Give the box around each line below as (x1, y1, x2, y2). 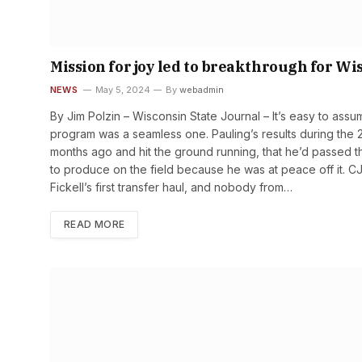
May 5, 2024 (95, 84, 150, 96)
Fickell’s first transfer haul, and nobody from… (50, 180, 293, 195)
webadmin (179, 84, 224, 96)
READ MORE (64, 218, 125, 231)
